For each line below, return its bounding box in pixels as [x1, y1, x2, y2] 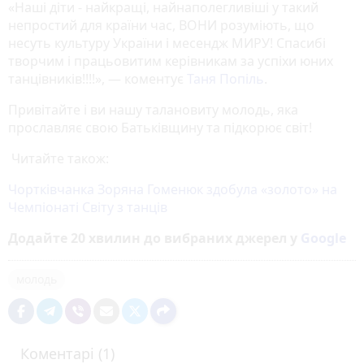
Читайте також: [8, 149, 109, 167]
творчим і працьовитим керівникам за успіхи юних [8, 51, 333, 70]
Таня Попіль [187, 69, 264, 88]
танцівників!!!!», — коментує [8, 69, 187, 88]
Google [301, 228, 346, 247]
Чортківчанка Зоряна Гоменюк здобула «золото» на [8, 180, 337, 198]
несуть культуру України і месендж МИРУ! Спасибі [8, 33, 326, 52]
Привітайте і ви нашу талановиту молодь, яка [8, 100, 298, 119]
